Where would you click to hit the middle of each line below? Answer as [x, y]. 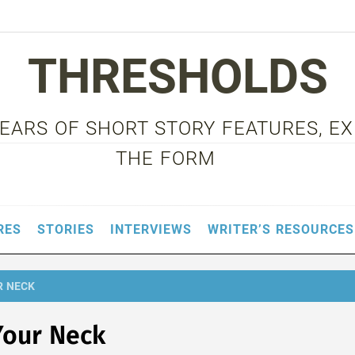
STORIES [66, 229]
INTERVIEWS [151, 229]
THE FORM [166, 158]
